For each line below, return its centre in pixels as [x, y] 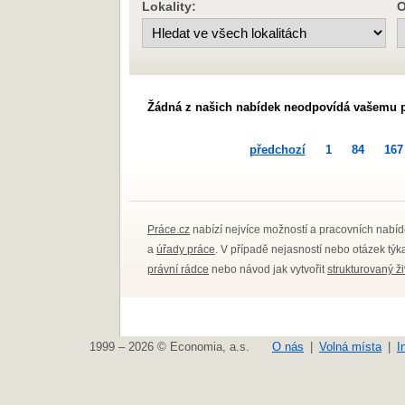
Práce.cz [169, 230]
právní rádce [178, 269]
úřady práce [186, 250]
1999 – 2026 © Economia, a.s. [170, 347]
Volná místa [350, 347]
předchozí [277, 150]
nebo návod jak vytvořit [268, 269]
